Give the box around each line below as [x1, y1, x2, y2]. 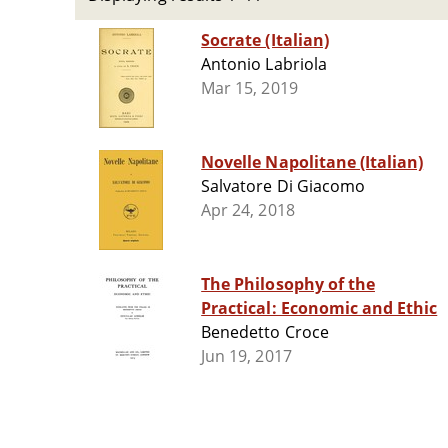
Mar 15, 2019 [201, 77, 298, 100]
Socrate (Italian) [201, 29, 329, 52]
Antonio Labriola [201, 53, 327, 76]
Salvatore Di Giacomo [201, 175, 365, 198]
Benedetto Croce [201, 321, 329, 344]
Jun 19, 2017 [201, 345, 292, 368]
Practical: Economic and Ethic [201, 297, 438, 320]
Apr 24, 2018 [201, 199, 295, 222]
